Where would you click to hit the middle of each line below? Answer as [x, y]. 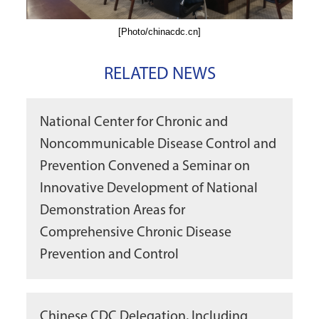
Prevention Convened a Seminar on [145, 166]
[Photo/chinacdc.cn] [159, 32]
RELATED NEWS [159, 74]
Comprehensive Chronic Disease [135, 232]
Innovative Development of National [148, 188]
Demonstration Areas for [112, 210]
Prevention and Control [109, 255]
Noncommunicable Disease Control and [158, 144]
